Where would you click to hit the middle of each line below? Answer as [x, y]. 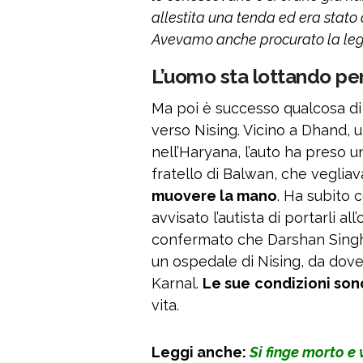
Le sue [226, 284]
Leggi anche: [201, 352]
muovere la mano [214, 196]
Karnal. [177, 284]
